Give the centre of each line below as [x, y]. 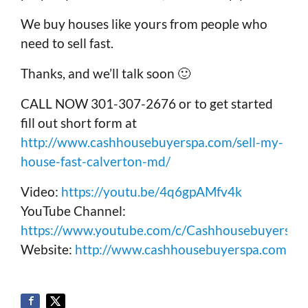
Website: [48, 250]
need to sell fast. [67, 43]
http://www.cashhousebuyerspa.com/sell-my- [152, 142]
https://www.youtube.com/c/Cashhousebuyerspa [162, 230]
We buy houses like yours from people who [144, 24]
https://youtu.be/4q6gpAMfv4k [152, 192]
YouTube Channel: [73, 211]
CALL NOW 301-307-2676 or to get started [147, 104]
